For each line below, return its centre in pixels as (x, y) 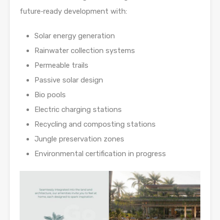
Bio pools (50, 95)
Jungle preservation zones (79, 139)
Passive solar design (69, 80)
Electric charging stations (78, 110)
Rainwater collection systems (85, 51)
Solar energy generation (75, 36)
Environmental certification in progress (100, 154)
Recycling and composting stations (95, 124)
